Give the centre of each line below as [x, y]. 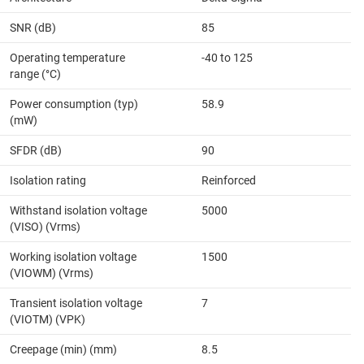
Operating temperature [67, 57]
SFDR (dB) [36, 150]
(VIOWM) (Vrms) [52, 273]
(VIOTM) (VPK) [48, 319]
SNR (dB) [33, 27]
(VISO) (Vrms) [45, 226]
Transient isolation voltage [76, 303]
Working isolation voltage [73, 256]
